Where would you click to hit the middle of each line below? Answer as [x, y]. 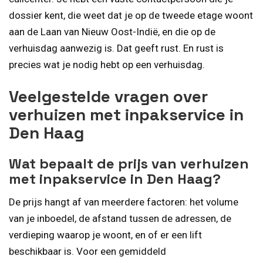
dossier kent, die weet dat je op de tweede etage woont [131, 15]
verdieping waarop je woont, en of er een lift [105, 235]
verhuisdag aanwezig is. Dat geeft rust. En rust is [116, 48]
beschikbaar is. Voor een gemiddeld [87, 252]
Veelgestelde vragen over [108, 97]
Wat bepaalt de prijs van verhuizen [129, 164]
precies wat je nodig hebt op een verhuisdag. [107, 64]
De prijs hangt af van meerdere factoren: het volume [124, 202]
